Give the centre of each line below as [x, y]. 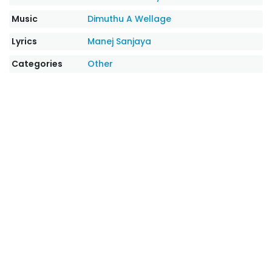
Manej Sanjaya [120, 41]
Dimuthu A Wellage [130, 19]
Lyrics [24, 41]
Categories [37, 64]
